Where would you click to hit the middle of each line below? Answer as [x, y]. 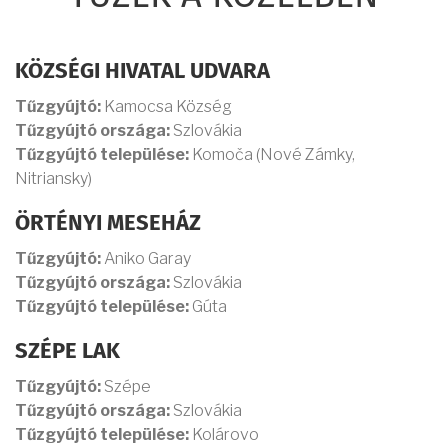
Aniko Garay [146, 259]
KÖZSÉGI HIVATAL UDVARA [142, 72]
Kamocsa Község [166, 107]
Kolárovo [224, 435]
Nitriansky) [53, 179]
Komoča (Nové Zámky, [272, 155]
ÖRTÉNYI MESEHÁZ [108, 224]
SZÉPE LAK [67, 352]
